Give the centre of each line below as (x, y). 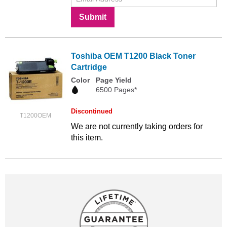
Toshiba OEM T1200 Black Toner (133, 56)
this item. (87, 138)
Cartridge (89, 67)
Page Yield (114, 80)
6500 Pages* (116, 90)
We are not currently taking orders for (137, 127)
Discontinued (92, 111)
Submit (93, 17)
